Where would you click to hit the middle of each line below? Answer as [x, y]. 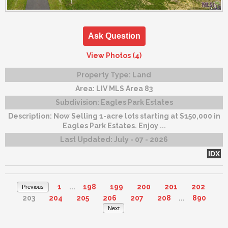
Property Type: [105, 75]
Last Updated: [87, 139]
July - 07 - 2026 [141, 139]
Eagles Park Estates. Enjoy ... [114, 125]
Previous [33, 187]
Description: [31, 116]
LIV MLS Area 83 [124, 88]
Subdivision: [78, 102]
